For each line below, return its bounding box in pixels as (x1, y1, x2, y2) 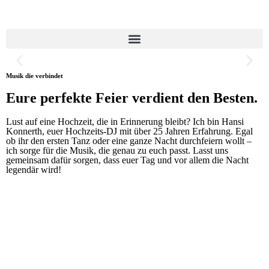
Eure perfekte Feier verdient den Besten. (6, 90, 258, 106)
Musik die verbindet (6, 72, 63, 79)
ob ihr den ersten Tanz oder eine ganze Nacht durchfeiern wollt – (6, 136, 252, 146)
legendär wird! (6, 165, 61, 175)
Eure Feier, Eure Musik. (24, 78, 166, 93)
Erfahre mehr (40, 147, 89, 157)
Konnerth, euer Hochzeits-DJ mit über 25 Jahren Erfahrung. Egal (6, 126, 253, 136)
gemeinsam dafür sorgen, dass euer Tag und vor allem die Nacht (6, 155, 249, 165)
